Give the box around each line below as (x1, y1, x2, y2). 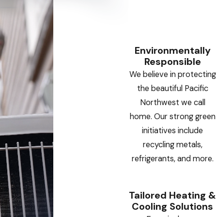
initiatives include (142, 125, 203, 136)
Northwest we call (139, 97, 205, 108)
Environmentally (134, 44, 211, 57)
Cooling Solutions (132, 200, 214, 213)
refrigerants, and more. (131, 154, 214, 164)
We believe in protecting (129, 69, 216, 80)
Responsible (144, 55, 201, 68)
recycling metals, (142, 139, 202, 150)
